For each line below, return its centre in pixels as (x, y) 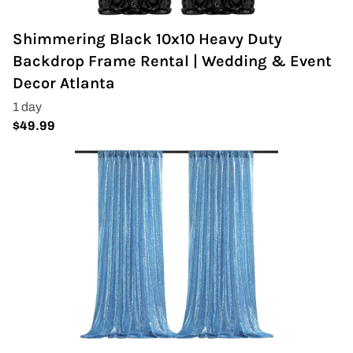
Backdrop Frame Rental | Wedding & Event (172, 61)
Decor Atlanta (64, 83)
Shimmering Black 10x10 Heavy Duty (147, 39)
